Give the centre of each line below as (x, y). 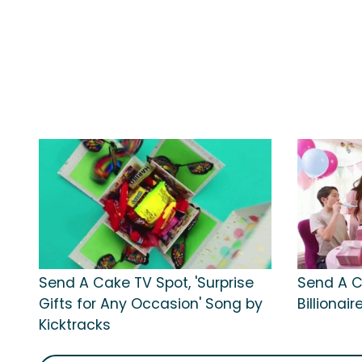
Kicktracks (75, 325)
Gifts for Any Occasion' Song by (151, 304)
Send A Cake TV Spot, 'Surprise (146, 283)
